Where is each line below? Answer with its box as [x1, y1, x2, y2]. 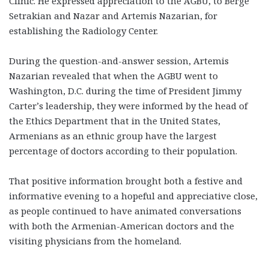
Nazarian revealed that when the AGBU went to [9, 69, 218, 82]
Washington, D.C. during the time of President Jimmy [9, 84, 241, 97]
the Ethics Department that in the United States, [9, 114, 220, 127]
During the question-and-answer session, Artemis [9, 54, 229, 67]
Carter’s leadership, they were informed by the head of [9, 99, 247, 112]
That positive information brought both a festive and [9, 174, 243, 187]
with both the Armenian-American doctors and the [9, 219, 234, 232]
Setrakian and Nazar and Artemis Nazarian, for [9, 9, 217, 22]
